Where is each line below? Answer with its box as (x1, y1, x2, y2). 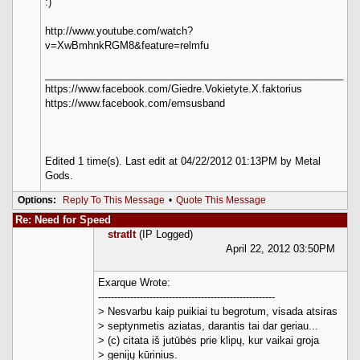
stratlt (108, 227, 136, 240)
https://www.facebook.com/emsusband (45, 96, 225, 109)
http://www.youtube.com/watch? (45, 24, 193, 37)
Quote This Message (176, 194, 266, 206)
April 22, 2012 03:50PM (226, 242, 335, 255)
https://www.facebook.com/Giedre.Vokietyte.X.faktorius (45, 82, 302, 95)
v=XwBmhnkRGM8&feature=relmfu (45, 39, 209, 51)
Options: (18, 194, 56, 206)
